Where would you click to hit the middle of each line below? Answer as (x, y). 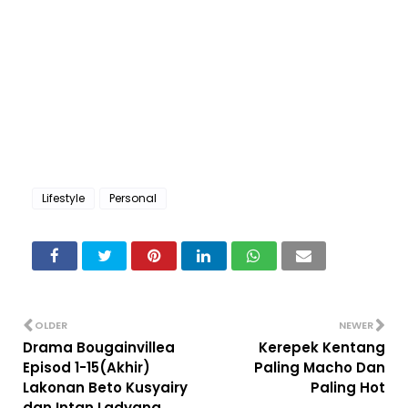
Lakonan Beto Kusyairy (105, 388)
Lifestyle (63, 199)
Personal (133, 199)
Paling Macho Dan (320, 368)
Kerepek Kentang (322, 348)
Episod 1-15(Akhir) (87, 368)
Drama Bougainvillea (99, 348)
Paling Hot (348, 388)
